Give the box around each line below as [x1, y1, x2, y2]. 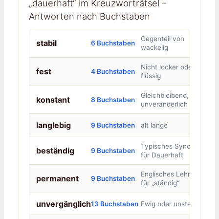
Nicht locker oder [140, 63, 195, 71]
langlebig [36, 120, 71, 130]
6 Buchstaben [90, 39, 135, 47]
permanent [36, 174, 79, 184]
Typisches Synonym [140, 142, 204, 150]
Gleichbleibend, [140, 91, 189, 99]
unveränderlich [140, 100, 188, 108]
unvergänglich [36, 199, 91, 209]
